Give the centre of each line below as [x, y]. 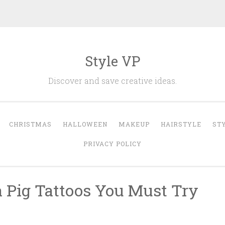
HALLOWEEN [85, 124]
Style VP [113, 61]
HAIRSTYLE [181, 124]
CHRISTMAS [30, 124]
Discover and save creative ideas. [113, 81]
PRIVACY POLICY [113, 144]
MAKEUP [134, 124]
